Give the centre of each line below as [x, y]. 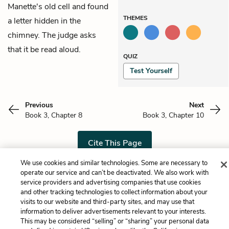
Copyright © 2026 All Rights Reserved [114, 220]
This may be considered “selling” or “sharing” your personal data [114, 221]
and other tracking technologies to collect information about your [114, 192]
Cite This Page [114, 143]
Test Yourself [151, 71]
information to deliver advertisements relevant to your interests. [113, 212]
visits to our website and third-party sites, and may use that [107, 202]
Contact [133, 192]
